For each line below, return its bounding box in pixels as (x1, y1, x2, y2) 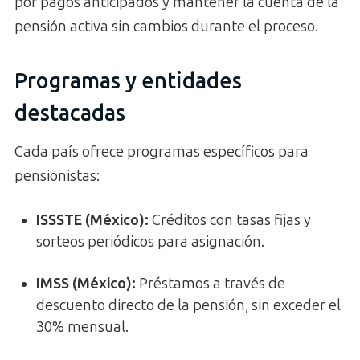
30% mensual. (36, 318, 129, 337)
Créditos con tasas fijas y (149, 211, 311, 230)
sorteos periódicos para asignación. (36, 233, 264, 252)
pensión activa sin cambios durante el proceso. (14, 18, 318, 36)
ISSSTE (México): (36, 211, 149, 230)
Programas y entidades (14, 67, 242, 94)
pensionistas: (14, 167, 100, 186)
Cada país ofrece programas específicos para (14, 143, 309, 162)
